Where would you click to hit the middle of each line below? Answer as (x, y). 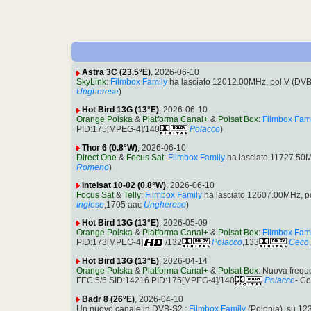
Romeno (93, 168)
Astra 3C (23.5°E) (116, 73)
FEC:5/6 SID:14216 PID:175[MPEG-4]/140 (155, 280)
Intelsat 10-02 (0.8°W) (124, 186)
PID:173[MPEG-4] (110, 243)
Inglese (90, 205)
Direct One (96, 158)
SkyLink (91, 82)
